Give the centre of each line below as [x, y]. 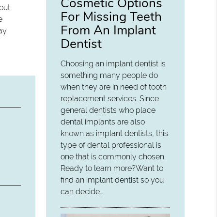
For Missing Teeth [111, 17]
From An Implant [108, 30]
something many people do [109, 76]
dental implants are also [103, 122]
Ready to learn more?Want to [112, 169]
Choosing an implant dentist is [113, 64]
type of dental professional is [111, 145]
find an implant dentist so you [112, 180]
